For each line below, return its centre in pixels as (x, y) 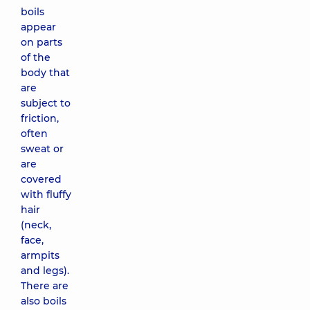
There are (45, 286)
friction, (40, 118)
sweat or (42, 149)
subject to (46, 103)
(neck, (36, 225)
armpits (40, 255)
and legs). (45, 271)
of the (36, 57)
